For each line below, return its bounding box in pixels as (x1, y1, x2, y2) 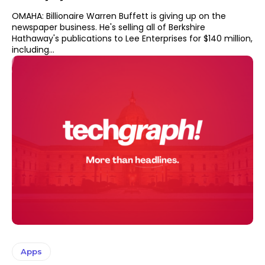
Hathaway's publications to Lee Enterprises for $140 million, (12, 33, 253, 45)
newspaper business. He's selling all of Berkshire (12, 21, 99, 34)
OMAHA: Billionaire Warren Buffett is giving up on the (12, 10, 226, 22)
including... (12, 44, 54, 56)
